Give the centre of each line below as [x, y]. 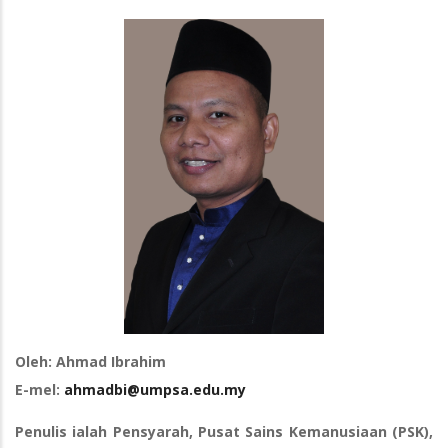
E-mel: [39, 390]
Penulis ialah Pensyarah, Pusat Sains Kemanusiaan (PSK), [224, 432]
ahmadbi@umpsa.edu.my [155, 390]
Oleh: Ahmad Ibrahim [90, 362]
